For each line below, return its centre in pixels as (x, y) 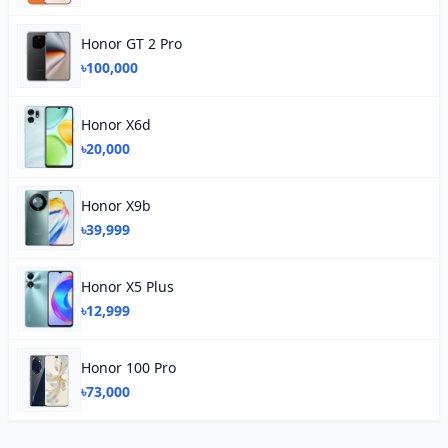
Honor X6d (116, 124)
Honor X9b (116, 205)
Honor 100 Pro (128, 367)
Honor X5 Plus (127, 286)
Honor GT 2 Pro (131, 43)
